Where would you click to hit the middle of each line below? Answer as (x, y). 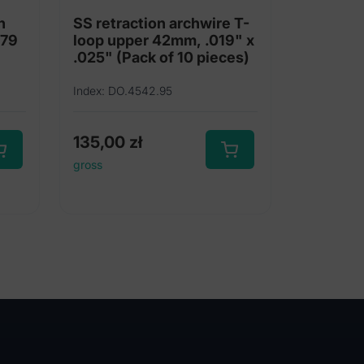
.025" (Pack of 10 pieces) (161, 58)
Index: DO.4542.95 (123, 91)
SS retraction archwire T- (161, 24)
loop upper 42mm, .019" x (164, 41)
